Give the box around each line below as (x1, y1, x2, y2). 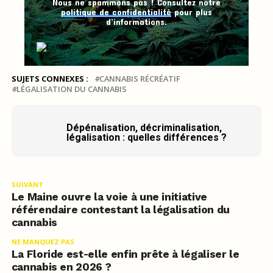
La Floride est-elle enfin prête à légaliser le (11, 248, 239, 261)
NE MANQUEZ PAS (11, 237, 74, 247)
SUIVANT (11, 180, 43, 190)
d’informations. (105, 16, 167, 27)
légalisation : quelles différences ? (66, 132, 227, 144)
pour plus (171, 7, 212, 18)
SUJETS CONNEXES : (11, 73, 88, 85)
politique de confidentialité (60, 7, 171, 18)
